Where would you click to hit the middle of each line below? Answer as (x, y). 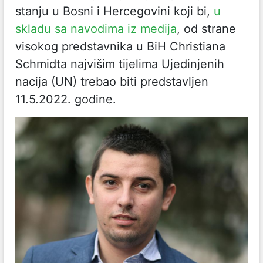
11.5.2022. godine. (66, 99)
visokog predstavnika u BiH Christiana (120, 46)
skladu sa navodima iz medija (96, 29)
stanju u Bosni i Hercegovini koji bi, (114, 11)
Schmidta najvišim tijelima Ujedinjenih (120, 64)
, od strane (206, 29)
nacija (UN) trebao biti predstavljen (112, 82)
